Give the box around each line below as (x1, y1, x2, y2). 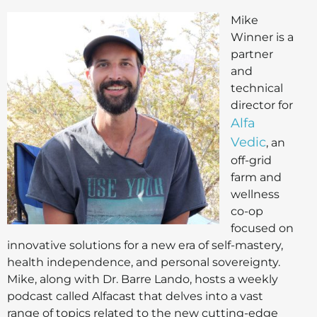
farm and (231, 170, 282, 184)
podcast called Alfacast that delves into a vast (7, 289, 263, 303)
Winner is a (231, 30, 294, 44)
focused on (231, 221, 294, 235)
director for (231, 98, 293, 112)
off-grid (231, 153, 272, 167)
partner (231, 47, 273, 61)
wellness (231, 187, 279, 201)
